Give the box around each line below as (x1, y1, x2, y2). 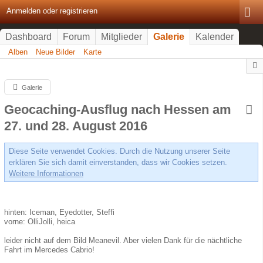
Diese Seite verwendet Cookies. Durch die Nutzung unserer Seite (9, 147, 230, 156)
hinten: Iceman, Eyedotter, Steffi (4, 208, 114, 217)
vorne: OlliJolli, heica (4, 217, 75, 226)
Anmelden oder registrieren (6, 6, 97, 15)
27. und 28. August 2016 (4, 119, 147, 133)
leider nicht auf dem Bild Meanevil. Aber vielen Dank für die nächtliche (4, 236, 242, 245)
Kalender (195, 32, 234, 42)
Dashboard (5, 32, 52, 42)
